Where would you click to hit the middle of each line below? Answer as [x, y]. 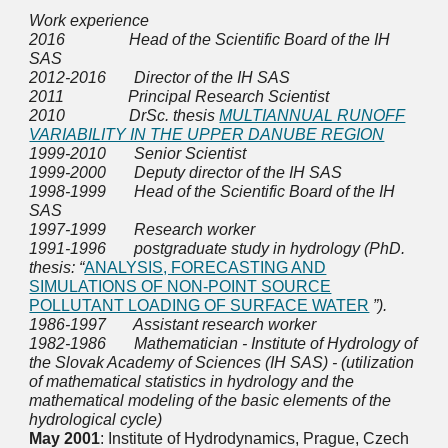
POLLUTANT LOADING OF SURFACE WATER [199, 305]
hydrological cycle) [96, 419]
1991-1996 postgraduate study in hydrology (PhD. [217, 248]
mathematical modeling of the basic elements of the [210, 400]
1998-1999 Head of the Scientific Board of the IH [212, 191]
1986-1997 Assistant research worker [173, 324]
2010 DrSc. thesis [124, 115]
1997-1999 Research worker [142, 229]
